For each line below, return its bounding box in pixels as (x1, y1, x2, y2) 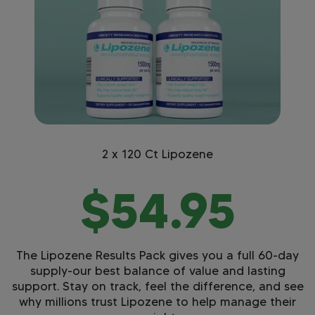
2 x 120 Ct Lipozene (102, 146, 213, 161)
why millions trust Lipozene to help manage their (19, 294, 296, 309)
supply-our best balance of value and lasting (30, 263, 285, 278)
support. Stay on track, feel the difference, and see (11, 278, 304, 293)
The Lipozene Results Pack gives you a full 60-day (16, 247, 299, 262)
